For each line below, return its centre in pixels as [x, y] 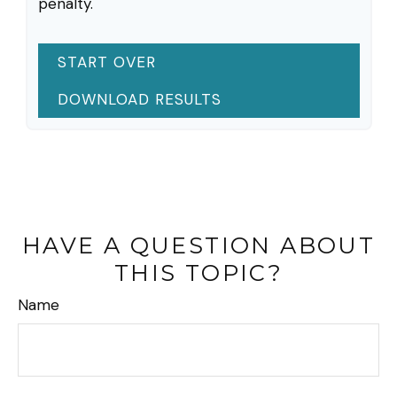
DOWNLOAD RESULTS [139, 100]
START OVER [106, 62]
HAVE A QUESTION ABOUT [198, 245]
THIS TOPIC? [198, 273]
